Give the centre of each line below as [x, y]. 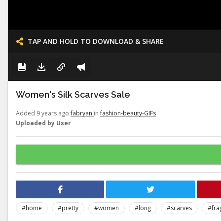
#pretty [68, 208]
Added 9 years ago [43, 113]
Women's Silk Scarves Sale [73, 94]
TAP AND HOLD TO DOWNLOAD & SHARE [96, 41]
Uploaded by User [43, 123]
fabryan [82, 113]
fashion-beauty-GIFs [128, 113]
